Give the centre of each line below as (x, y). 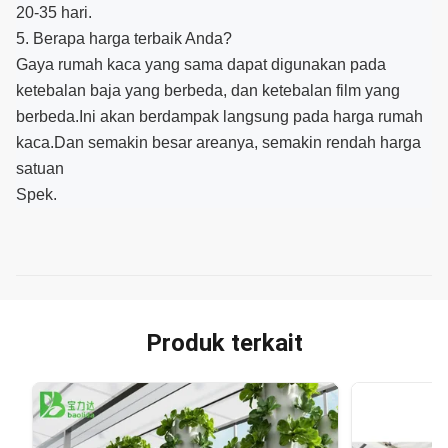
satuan (40, 168)
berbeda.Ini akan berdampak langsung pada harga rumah (219, 116)
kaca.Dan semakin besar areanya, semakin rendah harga (218, 142)
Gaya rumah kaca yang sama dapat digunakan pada (201, 64)
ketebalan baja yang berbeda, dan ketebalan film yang (208, 90)
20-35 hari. (54, 12)
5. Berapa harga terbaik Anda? (124, 38)
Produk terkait (224, 343)
